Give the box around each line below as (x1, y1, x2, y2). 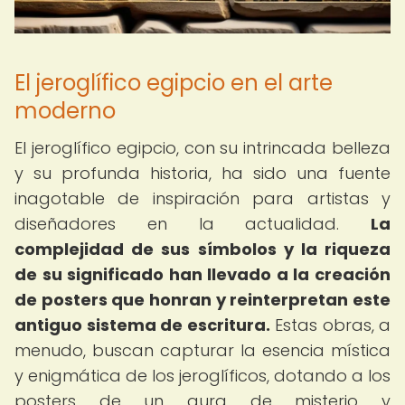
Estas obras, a (269, 314, 391, 336)
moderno (14, 96, 116, 126)
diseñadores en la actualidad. (14, 212, 371, 235)
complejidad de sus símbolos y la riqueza (14, 238, 391, 260)
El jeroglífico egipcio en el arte (14, 68, 333, 98)
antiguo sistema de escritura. (14, 314, 270, 336)
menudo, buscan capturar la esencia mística (14, 339, 391, 362)
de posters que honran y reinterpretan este (14, 288, 391, 311)
